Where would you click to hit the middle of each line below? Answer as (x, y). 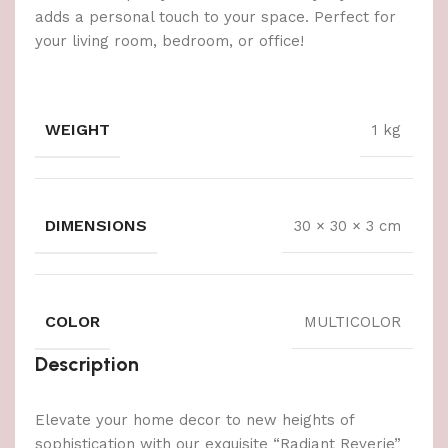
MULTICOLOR (352, 321)
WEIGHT (77, 130)
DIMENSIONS (96, 226)
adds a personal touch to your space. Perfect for (215, 17)
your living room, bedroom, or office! (169, 41)
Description (87, 364)
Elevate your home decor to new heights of (194, 420)
